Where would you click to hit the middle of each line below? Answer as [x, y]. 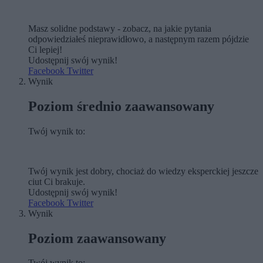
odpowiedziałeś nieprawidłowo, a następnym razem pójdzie [139, 39]
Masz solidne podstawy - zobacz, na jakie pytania [120, 28]
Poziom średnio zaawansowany [121, 106]
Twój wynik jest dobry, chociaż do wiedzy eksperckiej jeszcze [143, 171]
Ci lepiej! [45, 49]
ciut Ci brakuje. [57, 181]
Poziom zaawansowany [97, 238]
